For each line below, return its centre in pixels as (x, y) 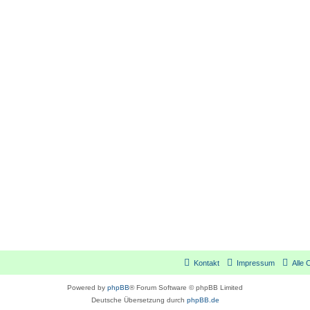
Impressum (256, 263)
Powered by (87, 288)
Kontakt (207, 263)
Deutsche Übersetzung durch (139, 300)
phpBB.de (203, 300)
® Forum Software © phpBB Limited (186, 288)
